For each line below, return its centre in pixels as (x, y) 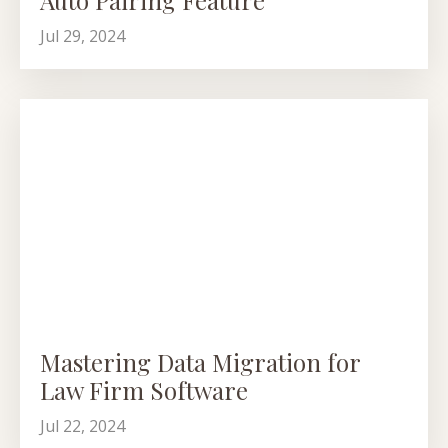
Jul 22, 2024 (82, 426)
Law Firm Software (144, 390)
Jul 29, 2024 (82, 35)
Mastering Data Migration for (200, 362)
